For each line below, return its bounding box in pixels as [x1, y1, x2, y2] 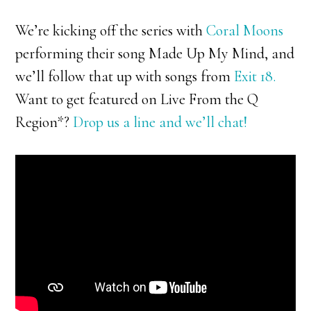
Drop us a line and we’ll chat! [73, 112, 248, 131]
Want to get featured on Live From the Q [15, 90, 259, 108]
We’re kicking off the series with [15, 21, 207, 40]
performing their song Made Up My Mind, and [15, 44, 295, 62]
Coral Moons [206, 21, 284, 40]
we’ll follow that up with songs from [15, 67, 235, 85]
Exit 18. [234, 67, 276, 85]
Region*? [15, 112, 74, 131]
